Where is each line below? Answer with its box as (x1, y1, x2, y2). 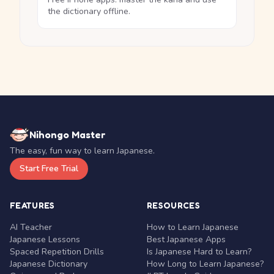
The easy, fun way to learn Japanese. (10, 145, 155, 157)
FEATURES (10, 200, 55, 210)
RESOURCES (147, 200, 201, 210)
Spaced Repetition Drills (10, 246, 104, 257)
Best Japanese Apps (147, 234, 226, 245)
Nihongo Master (29, 128, 106, 141)
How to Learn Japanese (147, 221, 239, 233)
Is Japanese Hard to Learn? (147, 246, 251, 257)
